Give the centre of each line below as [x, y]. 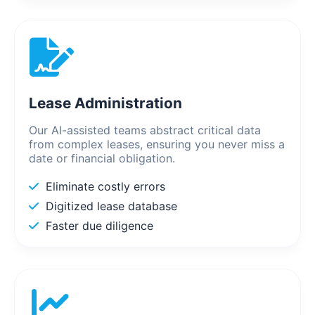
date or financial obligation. [102, 159]
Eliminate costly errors [105, 187]
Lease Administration [105, 103]
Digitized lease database [111, 206]
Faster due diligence [99, 226]
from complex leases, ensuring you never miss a [157, 144]
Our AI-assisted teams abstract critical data [145, 130]
